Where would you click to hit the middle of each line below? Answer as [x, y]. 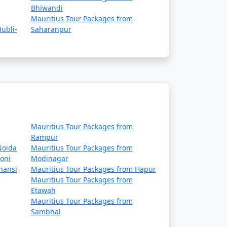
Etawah [43, 190]
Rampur [44, 137]
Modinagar [49, 158]
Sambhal [46, 212]
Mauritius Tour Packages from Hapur [93, 169]
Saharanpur [51, 29]
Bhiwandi [47, 8]
